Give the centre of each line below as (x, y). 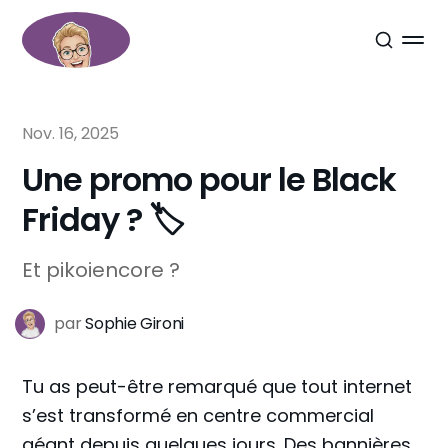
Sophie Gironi (134, 323)
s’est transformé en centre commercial (198, 415)
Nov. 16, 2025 (71, 133)
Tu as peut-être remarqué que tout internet (217, 386)
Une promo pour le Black (209, 179)
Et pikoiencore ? (101, 270)
